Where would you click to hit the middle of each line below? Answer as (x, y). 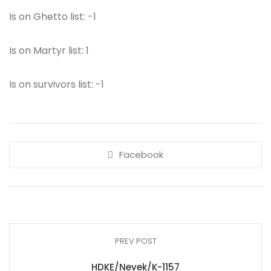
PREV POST (135, 241)
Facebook (141, 155)
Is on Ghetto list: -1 (53, 17)
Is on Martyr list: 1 (49, 51)
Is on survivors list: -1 (57, 84)
